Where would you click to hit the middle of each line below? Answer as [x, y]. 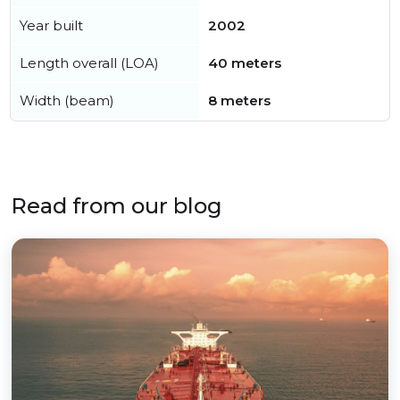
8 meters [239, 101]
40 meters [245, 63]
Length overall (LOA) [89, 63]
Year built [51, 26]
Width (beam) [67, 101]
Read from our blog [117, 206]
